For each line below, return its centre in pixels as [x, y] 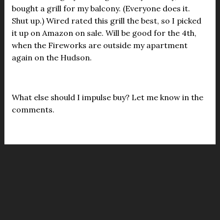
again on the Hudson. [52, 57]
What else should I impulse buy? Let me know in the [107, 97]
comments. [33, 110]
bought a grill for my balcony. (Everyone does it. [101, 8]
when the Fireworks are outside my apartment [99, 45]
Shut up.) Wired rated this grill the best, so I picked [106, 21]
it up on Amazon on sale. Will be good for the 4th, [104, 33]
